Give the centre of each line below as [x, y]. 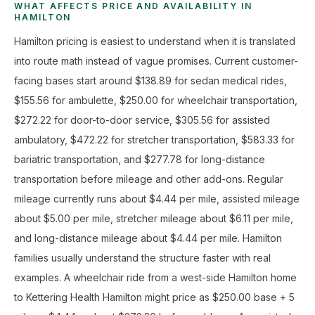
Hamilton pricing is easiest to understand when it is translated [155, 41]
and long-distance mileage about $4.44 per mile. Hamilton [148, 238]
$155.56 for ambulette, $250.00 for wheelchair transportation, [156, 100]
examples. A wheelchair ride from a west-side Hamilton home [155, 277]
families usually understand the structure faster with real [142, 258]
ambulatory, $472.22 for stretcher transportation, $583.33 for [154, 140]
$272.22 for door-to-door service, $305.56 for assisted [142, 120]
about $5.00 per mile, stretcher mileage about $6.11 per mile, [154, 218]
